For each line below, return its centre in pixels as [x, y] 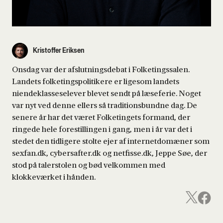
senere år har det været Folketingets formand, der [101, 117]
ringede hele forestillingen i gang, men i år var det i [102, 129]
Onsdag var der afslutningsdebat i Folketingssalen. [101, 69]
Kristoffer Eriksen [58, 51]
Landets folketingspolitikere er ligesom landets [96, 81]
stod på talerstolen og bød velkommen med [89, 165]
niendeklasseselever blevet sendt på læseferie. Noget [107, 93]
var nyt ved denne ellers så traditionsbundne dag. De [105, 105]
